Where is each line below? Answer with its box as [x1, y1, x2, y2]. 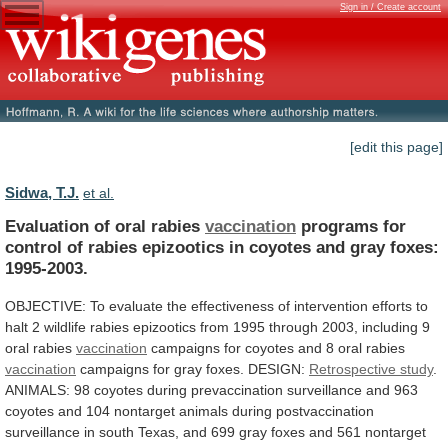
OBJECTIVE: [5, 297, 86, 314]
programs [301, 215, 378, 236]
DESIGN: [248, 360, 305, 377]
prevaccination [191, 381, 283, 398]
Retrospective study [309, 360, 433, 377]
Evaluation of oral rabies [5, 215, 205, 236]
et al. [83, 185, 114, 202]
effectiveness [191, 297, 274, 314]
